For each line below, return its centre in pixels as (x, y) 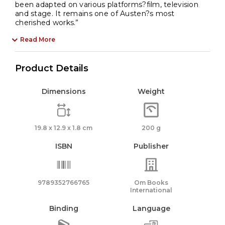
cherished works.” (47, 23)
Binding (64, 209)
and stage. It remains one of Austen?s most (95, 14)
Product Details (52, 69)
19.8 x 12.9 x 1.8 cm (64, 128)
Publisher (151, 146)
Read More (38, 40)
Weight (151, 92)
